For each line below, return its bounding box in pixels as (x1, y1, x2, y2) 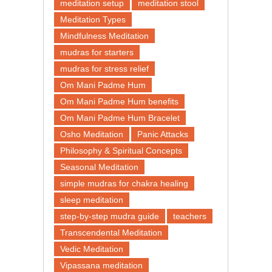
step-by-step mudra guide (59, 211, 159, 221)
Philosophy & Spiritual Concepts (59, 145, 182, 155)
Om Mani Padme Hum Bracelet (59, 112, 180, 123)
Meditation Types (59, 14, 126, 24)
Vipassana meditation (59, 260, 143, 270)
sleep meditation (59, 194, 123, 205)
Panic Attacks (137, 129, 188, 139)
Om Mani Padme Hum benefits (59, 96, 178, 106)
